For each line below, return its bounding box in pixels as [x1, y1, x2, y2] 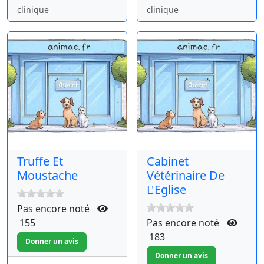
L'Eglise [147, 181, 186, 197]
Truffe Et [17, 153, 63, 169]
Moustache [17, 167, 78, 183]
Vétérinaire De [147, 167, 225, 183]
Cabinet [147, 153, 189, 169]
